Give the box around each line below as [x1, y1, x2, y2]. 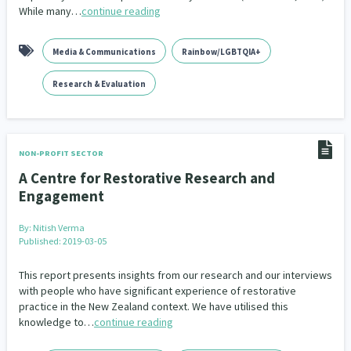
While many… [18, 4, 81, 18]
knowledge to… [18, 315, 94, 329]
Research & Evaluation [52, 78, 146, 89]
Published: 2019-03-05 [18, 235, 107, 247]
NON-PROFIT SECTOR [18, 148, 103, 158]
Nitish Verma [32, 222, 85, 233]
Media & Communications [52, 46, 156, 57]
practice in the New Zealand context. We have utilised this [18, 299, 288, 313]
